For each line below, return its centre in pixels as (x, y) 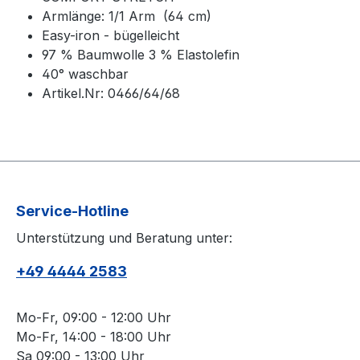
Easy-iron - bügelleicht (110, 35)
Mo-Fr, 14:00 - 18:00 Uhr (94, 337)
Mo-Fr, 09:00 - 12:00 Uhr (94, 317)
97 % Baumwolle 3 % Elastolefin (141, 54)
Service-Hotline (72, 211)
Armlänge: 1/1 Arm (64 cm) (127, 16)
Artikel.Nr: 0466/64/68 (111, 93)
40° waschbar (85, 74)
